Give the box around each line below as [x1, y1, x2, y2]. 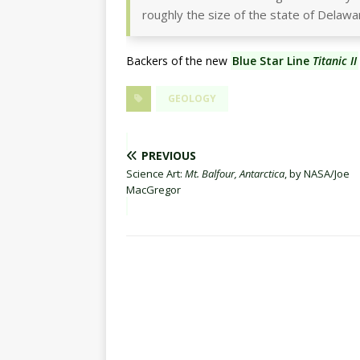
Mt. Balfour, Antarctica [185, 166, 284, 181]
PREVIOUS [141, 147, 196, 163]
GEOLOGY [168, 91, 216, 105]
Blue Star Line [232, 52, 313, 68]
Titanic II [313, 52, 357, 68]
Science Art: [126, 166, 185, 181]
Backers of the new [126, 52, 231, 68]
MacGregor [126, 182, 181, 197]
